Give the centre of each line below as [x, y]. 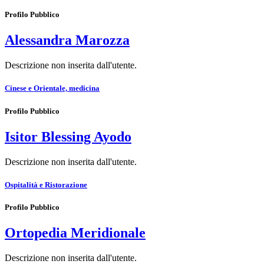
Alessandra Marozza [67, 40]
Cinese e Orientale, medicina [52, 88]
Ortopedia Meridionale [75, 233]
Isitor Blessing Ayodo [68, 136]
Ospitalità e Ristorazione [46, 184]
